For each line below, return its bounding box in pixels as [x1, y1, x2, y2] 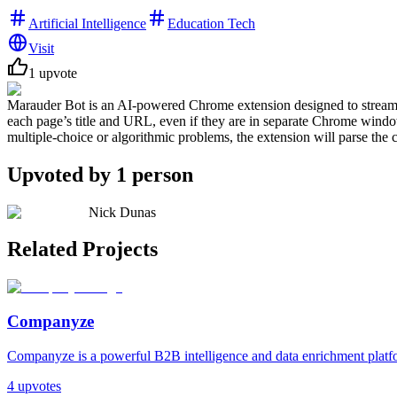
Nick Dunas [89, 204, 156, 220]
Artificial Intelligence [28, 15, 146, 31]
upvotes [18, 378, 61, 393]
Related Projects [7, 237, 158, 261]
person [132, 162, 193, 186]
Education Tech [167, 15, 255, 31]
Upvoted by [7, 162, 116, 186]
